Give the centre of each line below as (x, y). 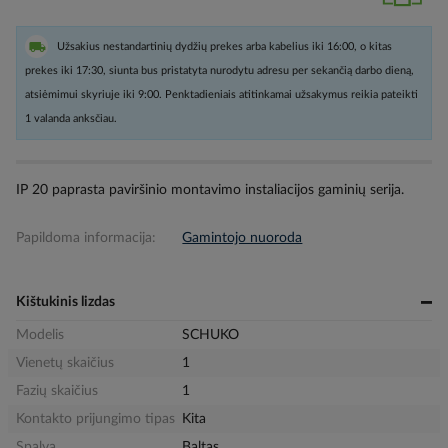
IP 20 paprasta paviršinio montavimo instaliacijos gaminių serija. (210, 190)
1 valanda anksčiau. (71, 118)
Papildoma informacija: (86, 238)
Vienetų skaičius (65, 363)
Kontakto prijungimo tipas (95, 419)
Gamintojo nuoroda (242, 238)
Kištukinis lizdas (65, 302)
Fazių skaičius (57, 391)
